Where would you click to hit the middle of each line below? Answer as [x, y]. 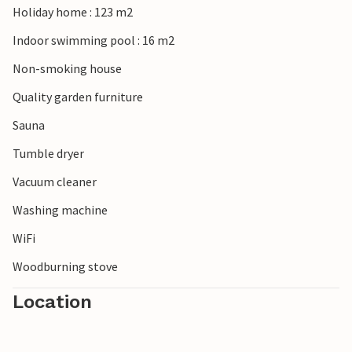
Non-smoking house [67, 69]
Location [52, 302]
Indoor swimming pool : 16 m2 [93, 40]
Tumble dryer [48, 154]
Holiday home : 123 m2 [73, 12]
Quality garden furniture [78, 97]
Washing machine [60, 210]
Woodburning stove [65, 267]
